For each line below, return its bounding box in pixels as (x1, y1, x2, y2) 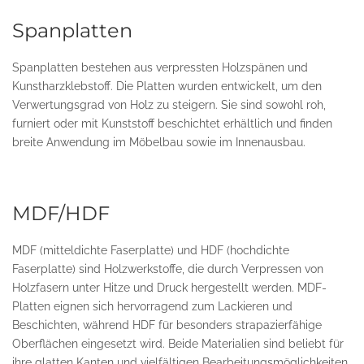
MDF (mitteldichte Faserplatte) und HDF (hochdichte (12, 244, 289, 257)
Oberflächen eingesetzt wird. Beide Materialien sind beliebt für (12, 337, 344, 350)
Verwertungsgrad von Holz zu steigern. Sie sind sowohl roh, (12, 98, 326, 111)
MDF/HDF (12, 201, 110, 225)
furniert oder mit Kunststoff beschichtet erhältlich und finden (12, 117, 332, 130)
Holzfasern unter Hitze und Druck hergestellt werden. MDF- (12, 281, 327, 294)
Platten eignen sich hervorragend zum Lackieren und (12, 300, 292, 313)
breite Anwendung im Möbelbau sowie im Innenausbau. (12, 136, 305, 149)
